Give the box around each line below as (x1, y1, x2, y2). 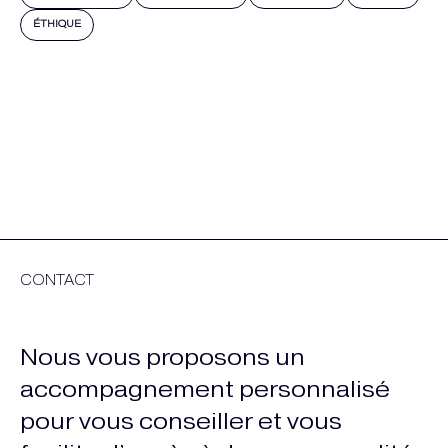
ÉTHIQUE (33, 20, 81, 30)
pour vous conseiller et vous (20, 408, 342, 434)
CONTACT (20, 272, 94, 288)
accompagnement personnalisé (20, 376, 390, 402)
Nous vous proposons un (20, 344, 305, 370)
